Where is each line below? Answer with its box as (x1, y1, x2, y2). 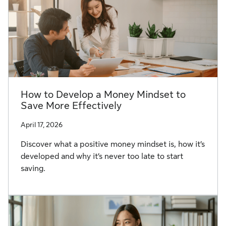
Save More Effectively (21, 100, 122, 112)
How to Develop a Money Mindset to (21, 89, 186, 101)
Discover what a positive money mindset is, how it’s (21, 140, 205, 149)
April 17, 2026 (21, 121, 63, 129)
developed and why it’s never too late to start (21, 152, 183, 161)
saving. (21, 164, 45, 174)
